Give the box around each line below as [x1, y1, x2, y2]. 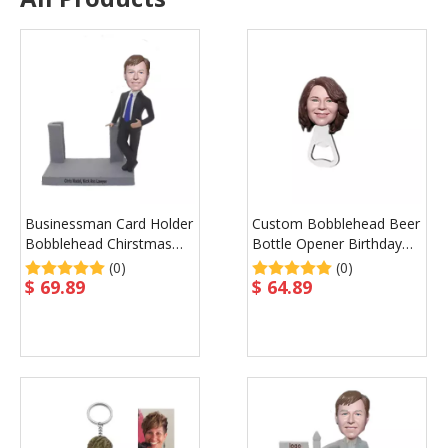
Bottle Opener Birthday [252, 234, 402, 253]
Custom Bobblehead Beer [252, 214, 420, 233]
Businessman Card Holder [25, 214, 193, 233]
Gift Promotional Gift [252, 254, 387, 273]
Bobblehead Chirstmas [25, 234, 172, 253]
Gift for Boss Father [25, 254, 154, 273]
